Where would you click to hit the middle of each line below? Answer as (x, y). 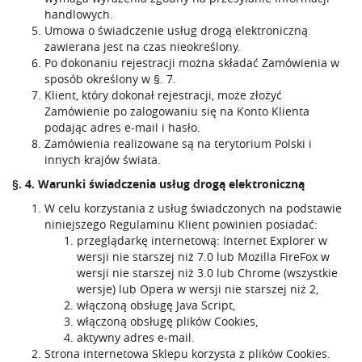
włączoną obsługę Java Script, (156, 305)
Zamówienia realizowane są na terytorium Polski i (178, 143)
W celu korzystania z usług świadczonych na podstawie (193, 208)
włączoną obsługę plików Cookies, (167, 321)
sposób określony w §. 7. (110, 79)
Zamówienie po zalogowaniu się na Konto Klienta (177, 111)
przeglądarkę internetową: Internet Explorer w (202, 240)
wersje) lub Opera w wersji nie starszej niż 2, (198, 289)
